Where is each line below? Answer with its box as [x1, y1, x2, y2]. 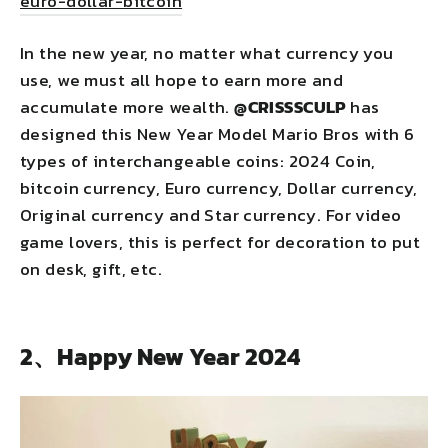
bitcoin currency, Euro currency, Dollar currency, [20, 175, 418, 202]
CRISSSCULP [247, 94, 346, 121]
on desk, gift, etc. [20, 256, 163, 283]
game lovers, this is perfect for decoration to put [20, 229, 421, 256]
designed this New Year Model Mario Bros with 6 [20, 121, 415, 148]
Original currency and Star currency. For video [20, 202, 402, 229]
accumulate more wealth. [20, 94, 235, 121]
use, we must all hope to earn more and [20, 67, 344, 94]
